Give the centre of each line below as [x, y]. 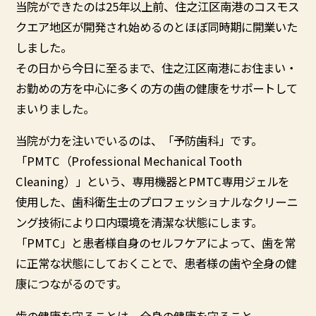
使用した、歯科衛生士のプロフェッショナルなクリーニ [157, 202]
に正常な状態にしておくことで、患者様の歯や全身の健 [157, 263]
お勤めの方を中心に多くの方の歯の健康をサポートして [157, 88]
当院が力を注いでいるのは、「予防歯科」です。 [139, 141]
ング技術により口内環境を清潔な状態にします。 [139, 223]
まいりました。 [55, 109]
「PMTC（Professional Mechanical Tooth [129, 161]
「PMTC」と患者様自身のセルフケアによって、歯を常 [156, 243]
